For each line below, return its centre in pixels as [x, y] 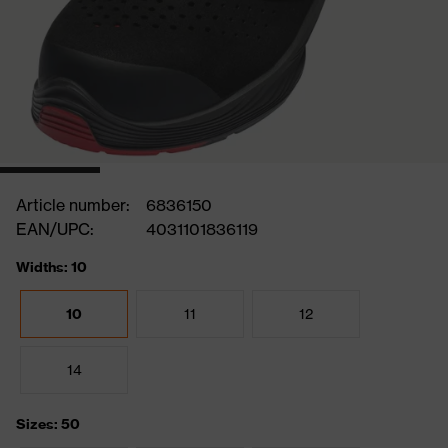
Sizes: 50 [48, 424]
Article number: [73, 205]
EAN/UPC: [55, 229]
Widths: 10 [51, 267]
